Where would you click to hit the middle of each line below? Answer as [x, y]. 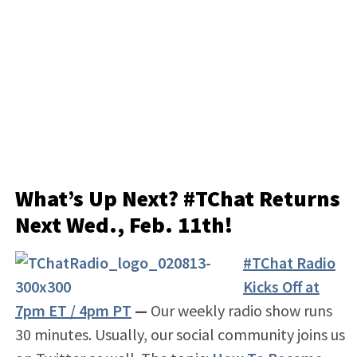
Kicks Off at [281, 286]
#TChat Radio [289, 262]
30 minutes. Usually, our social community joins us [180, 334]
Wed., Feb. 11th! [149, 224]
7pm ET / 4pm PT [73, 310]
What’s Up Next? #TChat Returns [177, 198]
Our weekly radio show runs [241, 310]
